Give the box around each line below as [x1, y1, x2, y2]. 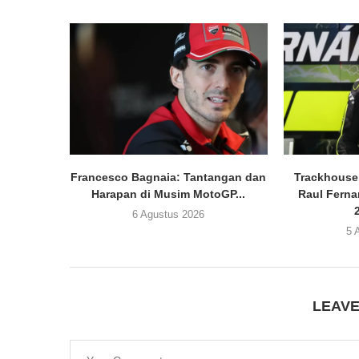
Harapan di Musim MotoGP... [91, 188, 246, 201]
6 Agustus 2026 [132, 208, 205, 221]
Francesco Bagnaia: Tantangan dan [71, 171, 267, 184]
